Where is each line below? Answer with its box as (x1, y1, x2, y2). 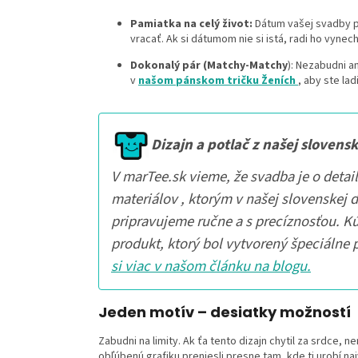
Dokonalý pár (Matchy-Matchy (130, 58, 288, 74)
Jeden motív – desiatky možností (98, 302, 351, 323)
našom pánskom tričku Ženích (138, 73, 298, 89)
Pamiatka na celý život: (130, 16, 253, 33)
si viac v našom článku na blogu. (111, 256, 311, 277)
